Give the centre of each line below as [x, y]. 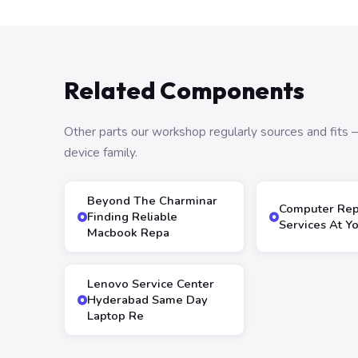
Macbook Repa [128, 233]
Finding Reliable [132, 217]
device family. [101, 152]
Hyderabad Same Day [147, 300]
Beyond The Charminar [152, 201]
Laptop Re [115, 316]
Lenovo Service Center [151, 284]
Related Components [184, 90]
